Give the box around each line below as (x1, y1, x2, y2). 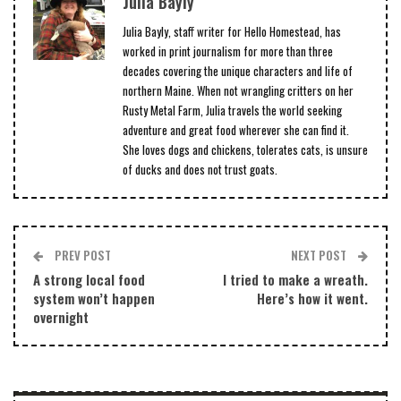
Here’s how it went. (257, 287, 368, 308)
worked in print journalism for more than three (123, 41, 333, 60)
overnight (33, 306, 89, 327)
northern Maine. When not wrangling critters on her (123, 81, 354, 99)
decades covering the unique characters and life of (123, 61, 353, 80)
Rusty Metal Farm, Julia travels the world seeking (123, 100, 342, 119)
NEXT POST (291, 245, 349, 264)
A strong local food (33, 269, 145, 289)
